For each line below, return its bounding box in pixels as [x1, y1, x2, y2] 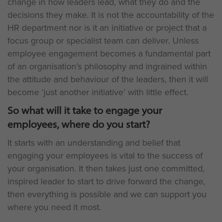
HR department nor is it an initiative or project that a [7, 21, 207, 34]
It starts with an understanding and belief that [7, 136, 180, 149]
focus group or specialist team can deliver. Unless [7, 34, 199, 47]
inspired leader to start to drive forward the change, [7, 175, 205, 188]
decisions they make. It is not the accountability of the [7, 8, 214, 21]
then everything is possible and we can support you [7, 188, 207, 201]
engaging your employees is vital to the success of [7, 149, 203, 162]
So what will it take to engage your [7, 104, 162, 116]
